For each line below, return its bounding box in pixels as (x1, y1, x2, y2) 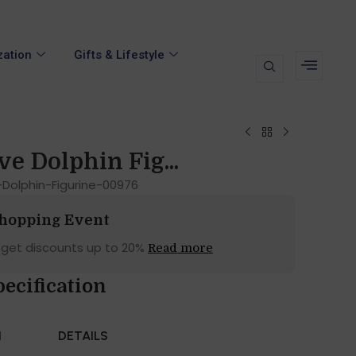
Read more (147, 241, 213, 256)
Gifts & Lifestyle (73, 48, 164, 63)
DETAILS (57, 328, 108, 344)
